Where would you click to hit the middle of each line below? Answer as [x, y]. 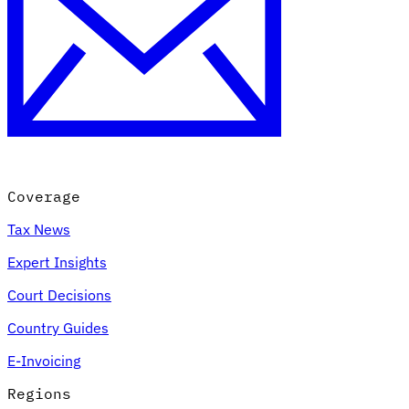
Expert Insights [57, 262]
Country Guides [58, 327]
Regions [39, 393]
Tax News [39, 229]
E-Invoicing [44, 360]
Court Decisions [59, 294]
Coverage [44, 196]
